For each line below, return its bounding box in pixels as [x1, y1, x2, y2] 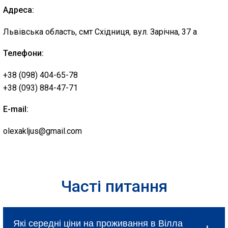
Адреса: [3, 5, 34, 15]
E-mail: [3, 104, 28, 114]
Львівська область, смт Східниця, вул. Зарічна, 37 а [3, 27, 197, 37]
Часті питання [61, 177, 167, 196]
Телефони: [3, 48, 44, 58]
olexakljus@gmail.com [3, 126, 82, 136]
